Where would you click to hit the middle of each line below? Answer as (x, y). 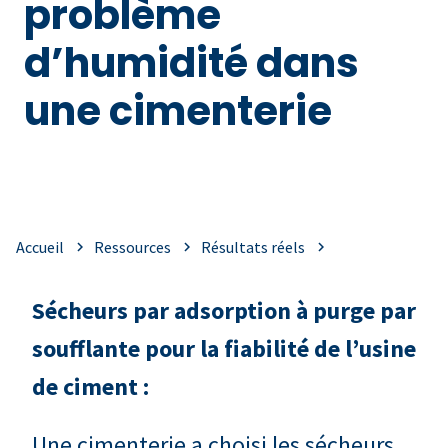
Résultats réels (253, 246)
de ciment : (93, 386)
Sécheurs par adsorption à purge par (224, 310)
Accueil (40, 246)
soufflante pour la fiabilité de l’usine (224, 348)
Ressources (132, 246)
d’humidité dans (191, 63)
